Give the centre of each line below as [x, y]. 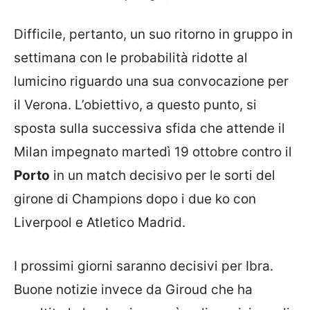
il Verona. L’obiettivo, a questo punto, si [135, 105]
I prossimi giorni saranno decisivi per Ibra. [144, 266]
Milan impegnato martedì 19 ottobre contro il [153, 152]
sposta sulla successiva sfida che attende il [149, 129]
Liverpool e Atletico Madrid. [100, 223]
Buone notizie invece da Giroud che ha [133, 289]
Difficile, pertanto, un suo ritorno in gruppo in [153, 35]
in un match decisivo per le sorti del [163, 176]
